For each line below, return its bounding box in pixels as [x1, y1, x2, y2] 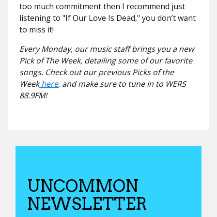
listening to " [19, 12, 65, 23]
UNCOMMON [27, 175, 139, 196]
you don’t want [142, 12, 196, 23]
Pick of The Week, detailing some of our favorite [19, 55, 192, 66]
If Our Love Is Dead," [65, 12, 140, 23]
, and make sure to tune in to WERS [58, 78, 186, 89]
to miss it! [19, 24, 54, 35]
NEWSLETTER [27, 193, 147, 214]
